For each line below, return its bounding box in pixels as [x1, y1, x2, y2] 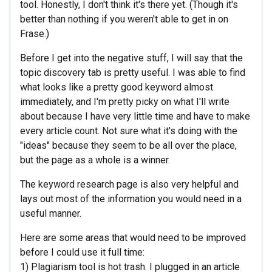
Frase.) [20, 28, 49, 39]
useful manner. [20, 208, 81, 219]
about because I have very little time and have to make [20, 110, 250, 122]
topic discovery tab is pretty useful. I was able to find [20, 67, 245, 78]
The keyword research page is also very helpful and [20, 178, 239, 190]
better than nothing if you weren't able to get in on [20, 13, 228, 25]
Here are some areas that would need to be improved [20, 232, 246, 243]
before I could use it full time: [20, 246, 144, 258]
